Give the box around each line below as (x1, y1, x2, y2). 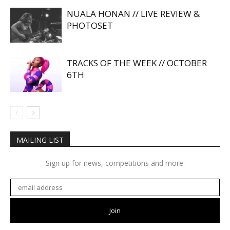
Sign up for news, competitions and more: (45, 158, 185, 168)
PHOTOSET (67, 19, 113, 31)
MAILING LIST (16, 135, 64, 145)
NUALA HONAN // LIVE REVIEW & (67, 7, 200, 20)
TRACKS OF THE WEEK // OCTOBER (67, 56, 207, 69)
